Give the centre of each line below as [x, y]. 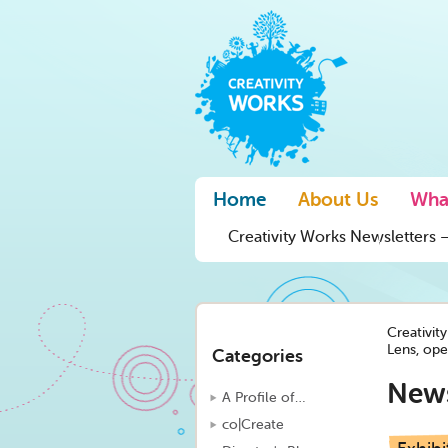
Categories [257, 356]
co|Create [252, 425]
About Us [337, 200]
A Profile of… [263, 398]
